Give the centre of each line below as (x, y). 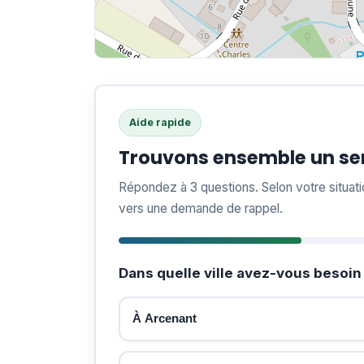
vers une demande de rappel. (200, 208)
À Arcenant (165, 318)
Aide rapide (160, 122)
